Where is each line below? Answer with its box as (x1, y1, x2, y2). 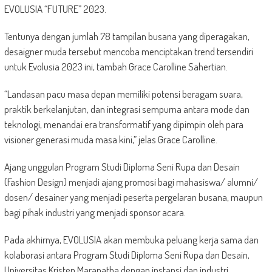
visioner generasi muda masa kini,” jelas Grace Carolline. (4, 132, 217, 146)
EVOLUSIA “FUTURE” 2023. (4, 2, 106, 15)
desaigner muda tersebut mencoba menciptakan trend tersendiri (4, 44, 253, 58)
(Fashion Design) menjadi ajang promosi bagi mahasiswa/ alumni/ (4, 175, 258, 188)
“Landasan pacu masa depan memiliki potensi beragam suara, (4, 87, 243, 100)
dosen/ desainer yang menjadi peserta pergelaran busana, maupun (4, 190, 263, 203)
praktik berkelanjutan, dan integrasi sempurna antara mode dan (4, 102, 250, 115)
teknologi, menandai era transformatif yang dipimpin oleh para (4, 117, 243, 131)
